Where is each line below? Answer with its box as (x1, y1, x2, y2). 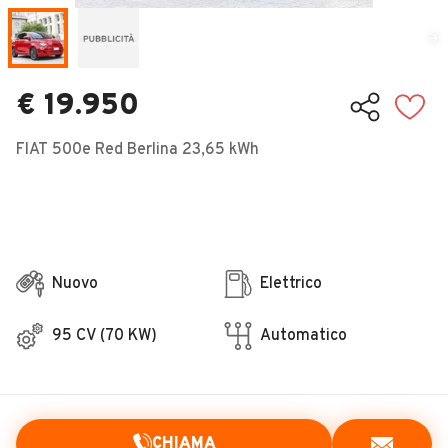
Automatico (260, 326, 347, 347)
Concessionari (40, 40, 142, 60)
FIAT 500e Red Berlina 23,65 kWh (16, 140, 259, 161)
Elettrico (260, 274, 322, 295)
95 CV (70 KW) (52, 326, 157, 347)
